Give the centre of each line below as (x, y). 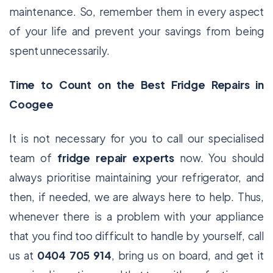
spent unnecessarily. (59, 50)
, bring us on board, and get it (188, 255)
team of (34, 158)
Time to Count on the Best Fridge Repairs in (136, 84)
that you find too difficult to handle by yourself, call (136, 236)
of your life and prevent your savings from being (136, 31)
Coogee (31, 104)
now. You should (219, 158)
